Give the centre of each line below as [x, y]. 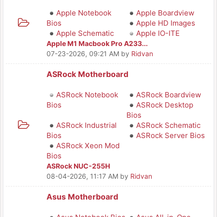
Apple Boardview [165, 13]
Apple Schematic [85, 33]
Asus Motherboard [82, 197]
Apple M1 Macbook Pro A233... [97, 43]
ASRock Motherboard [87, 74]
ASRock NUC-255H [78, 166]
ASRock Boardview [169, 95]
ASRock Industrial [86, 125]
